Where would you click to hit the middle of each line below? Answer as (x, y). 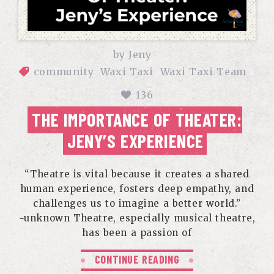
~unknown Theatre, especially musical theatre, (137, 218)
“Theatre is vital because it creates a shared (137, 174)
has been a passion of (137, 233)
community (64, 72)
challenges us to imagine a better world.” (137, 203)
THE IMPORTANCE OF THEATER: (137, 119)
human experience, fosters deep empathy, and (137, 189)
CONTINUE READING (137, 259)
